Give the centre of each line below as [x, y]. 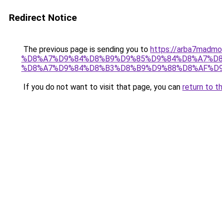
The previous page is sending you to [86, 49]
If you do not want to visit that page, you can [102, 87]
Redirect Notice [43, 18]
